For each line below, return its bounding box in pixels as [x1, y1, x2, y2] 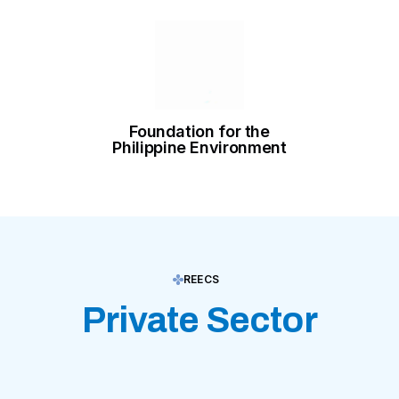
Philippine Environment [112, 138, 287, 158]
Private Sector [82, 301, 317, 340]
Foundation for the [129, 122, 270, 142]
